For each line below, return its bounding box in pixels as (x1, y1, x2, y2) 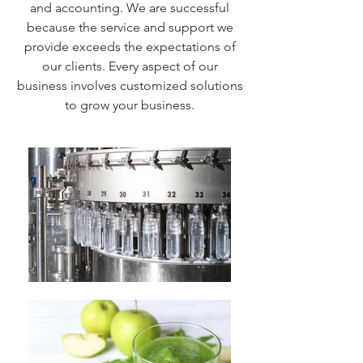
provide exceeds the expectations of (23, 39, 236, 54)
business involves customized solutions (16, 78, 243, 93)
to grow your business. (65, 97, 194, 113)
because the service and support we (26, 19, 233, 35)
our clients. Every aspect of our (41, 58, 218, 74)
